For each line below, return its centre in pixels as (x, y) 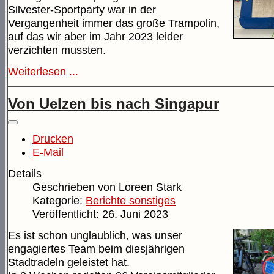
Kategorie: (59, 201)
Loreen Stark (150, 187)
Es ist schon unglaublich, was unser (95, 236)
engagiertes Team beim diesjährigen (96, 249)
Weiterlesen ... (43, 71)
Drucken (53, 139)
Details (25, 174)
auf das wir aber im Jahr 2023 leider (95, 36)
